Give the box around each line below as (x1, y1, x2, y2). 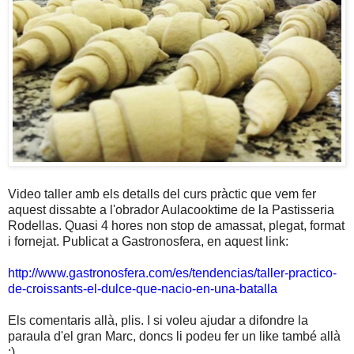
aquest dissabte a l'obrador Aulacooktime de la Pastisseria (8, 203, 334, 217)
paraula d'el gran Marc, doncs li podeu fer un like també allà (8, 330, 341, 344)
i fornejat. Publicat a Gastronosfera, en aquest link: (8, 235, 288, 249)
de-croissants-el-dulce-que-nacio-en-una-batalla (8, 282, 277, 296)
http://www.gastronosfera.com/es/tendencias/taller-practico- (8, 266, 337, 281)
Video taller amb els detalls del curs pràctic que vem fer (8, 187, 316, 201)
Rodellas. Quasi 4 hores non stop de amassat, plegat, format (8, 219, 345, 233)
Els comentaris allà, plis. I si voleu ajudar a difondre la (8, 314, 308, 328)
